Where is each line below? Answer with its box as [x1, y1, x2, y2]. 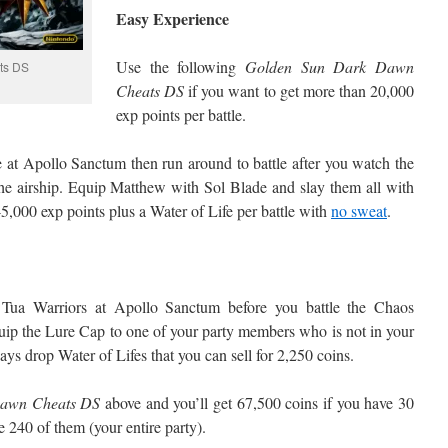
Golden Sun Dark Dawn [245, 56, 414, 77]
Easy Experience [116, 7, 229, 30]
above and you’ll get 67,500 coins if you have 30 [100, 392, 415, 413]
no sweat [331, 200, 387, 221]
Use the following [116, 56, 245, 77]
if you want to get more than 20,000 [184, 80, 415, 101]
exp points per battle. [116, 104, 246, 125]
